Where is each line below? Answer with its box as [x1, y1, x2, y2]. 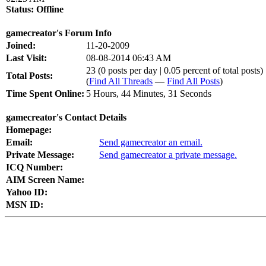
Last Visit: [6, 53, 47, 63]
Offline [36, 4, 64, 14]
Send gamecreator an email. [99, 137, 202, 147]
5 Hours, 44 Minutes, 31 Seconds [86, 88, 211, 99]
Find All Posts [167, 76, 220, 86]
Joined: [6, 40, 36, 50]
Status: [6, 4, 34, 14]
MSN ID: [6, 199, 43, 210]
